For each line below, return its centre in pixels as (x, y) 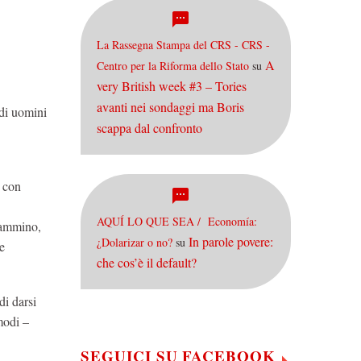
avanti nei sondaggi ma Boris (170, 107)
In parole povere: (231, 241)
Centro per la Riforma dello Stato (173, 66)
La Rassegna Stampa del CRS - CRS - (183, 45)
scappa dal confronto (149, 128)
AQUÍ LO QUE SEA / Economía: (177, 221)
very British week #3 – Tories (172, 86)
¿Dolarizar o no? (135, 242)
